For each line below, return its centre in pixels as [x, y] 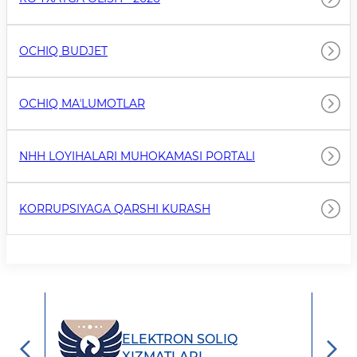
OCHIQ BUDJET [63, 51]
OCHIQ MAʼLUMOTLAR [82, 103]
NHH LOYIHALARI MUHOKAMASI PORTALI [137, 156]
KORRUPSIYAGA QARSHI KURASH [115, 208]
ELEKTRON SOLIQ [180, 339]
